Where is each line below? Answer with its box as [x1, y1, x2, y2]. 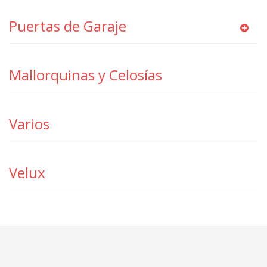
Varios [9, 114, 49, 133]
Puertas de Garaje [9, 16, 126, 36]
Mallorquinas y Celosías [9, 65, 162, 85]
